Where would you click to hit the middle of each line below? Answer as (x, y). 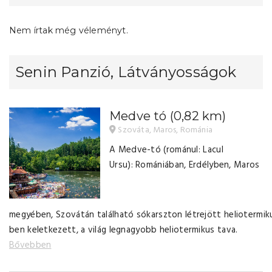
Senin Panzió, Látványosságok (126, 72)
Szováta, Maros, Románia (164, 130)
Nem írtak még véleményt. (69, 30)
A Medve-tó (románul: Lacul (166, 150)
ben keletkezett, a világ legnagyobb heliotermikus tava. (124, 230)
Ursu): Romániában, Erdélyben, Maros (185, 165)
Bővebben (30, 245)
